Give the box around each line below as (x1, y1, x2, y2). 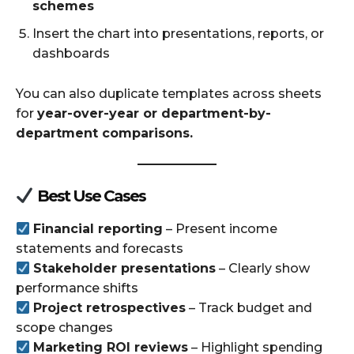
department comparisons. (16, 126, 193, 141)
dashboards (32, 46, 110, 62)
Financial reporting (33, 221, 164, 237)
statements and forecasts (16, 241, 183, 257)
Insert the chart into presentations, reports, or (32, 26, 324, 42)
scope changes (16, 320, 113, 336)
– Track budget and (186, 300, 313, 316)
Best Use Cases (33, 186, 145, 206)
